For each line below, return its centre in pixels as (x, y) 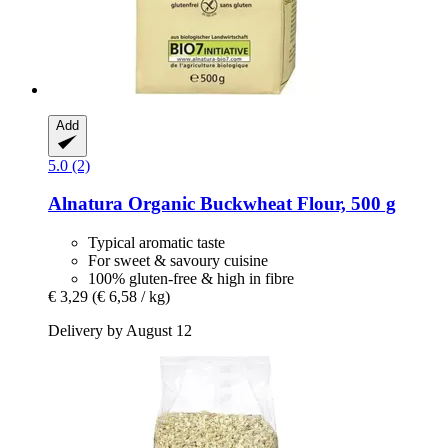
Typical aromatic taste (156, 242)
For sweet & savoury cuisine (178, 260)
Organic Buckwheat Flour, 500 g (259, 204)
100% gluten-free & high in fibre (191, 278)
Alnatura (85, 204)
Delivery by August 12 (120, 330)
